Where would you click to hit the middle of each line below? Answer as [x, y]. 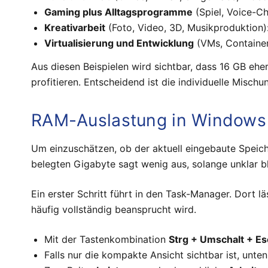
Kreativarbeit [75, 28]
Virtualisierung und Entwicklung [119, 43]
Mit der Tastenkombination [107, 239]
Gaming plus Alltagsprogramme [119, 12]
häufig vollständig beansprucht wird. [114, 209]
